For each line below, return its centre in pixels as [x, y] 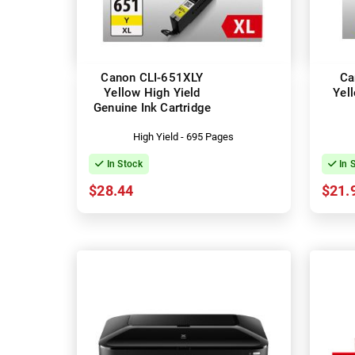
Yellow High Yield [152, 92]
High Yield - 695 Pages [184, 136]
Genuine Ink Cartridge [152, 107]
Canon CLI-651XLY [152, 77]
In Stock [123, 164]
